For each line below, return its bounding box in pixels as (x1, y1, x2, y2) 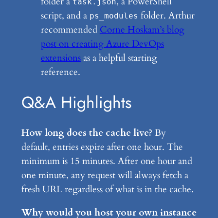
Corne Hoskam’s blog (99, 23, 184, 36)
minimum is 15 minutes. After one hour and (21, 154, 192, 167)
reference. (40, 66, 80, 79)
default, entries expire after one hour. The (21, 140, 183, 153)
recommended (40, 23, 100, 36)
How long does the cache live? (21, 126, 152, 139)
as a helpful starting (80, 52, 157, 65)
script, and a (40, 9, 90, 22)
